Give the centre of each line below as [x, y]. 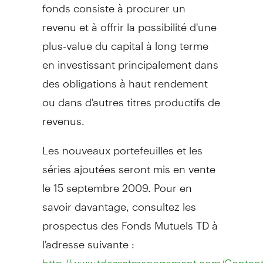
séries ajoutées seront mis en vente [129, 164]
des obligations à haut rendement [125, 78]
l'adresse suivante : [88, 239]
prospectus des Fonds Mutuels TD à [130, 220]
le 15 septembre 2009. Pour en [117, 183]
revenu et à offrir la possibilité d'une [129, 22]
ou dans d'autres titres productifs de [131, 97]
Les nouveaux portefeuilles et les [122, 145]
